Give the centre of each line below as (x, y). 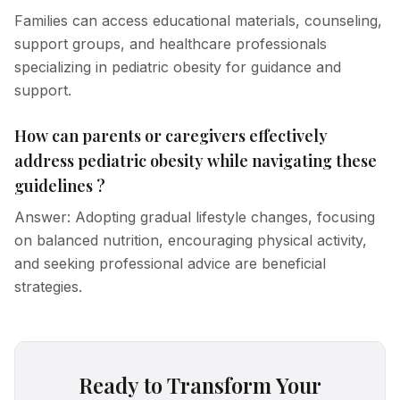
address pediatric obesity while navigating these (196, 161)
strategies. (48, 287)
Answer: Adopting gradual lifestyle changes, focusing (195, 217)
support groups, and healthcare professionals (171, 44)
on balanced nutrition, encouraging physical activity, (191, 240)
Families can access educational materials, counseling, (198, 21)
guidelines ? (60, 186)
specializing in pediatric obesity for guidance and (178, 67)
